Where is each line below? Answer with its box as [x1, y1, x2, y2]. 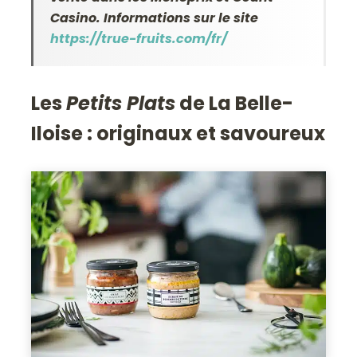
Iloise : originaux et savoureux [31, 120, 326, 147]
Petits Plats [66, 89, 176, 116]
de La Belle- [175, 89, 294, 116]
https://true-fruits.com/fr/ [50, 29, 228, 48]
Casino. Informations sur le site [50, 8, 259, 27]
